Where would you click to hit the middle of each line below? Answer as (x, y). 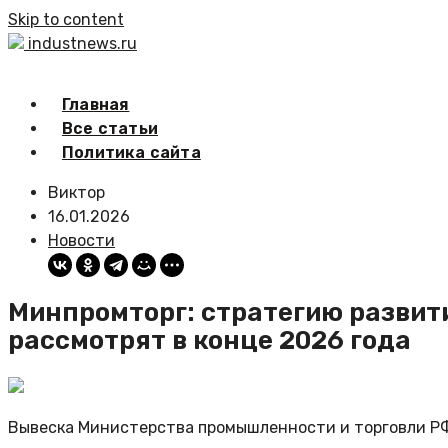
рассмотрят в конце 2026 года (209, 340)
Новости (81, 240)
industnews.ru (82, 43)
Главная (96, 104)
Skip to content (66, 19)
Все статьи (110, 128)
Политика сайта (131, 152)
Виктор (76, 192)
